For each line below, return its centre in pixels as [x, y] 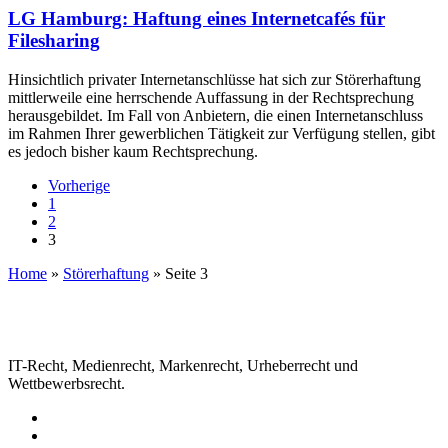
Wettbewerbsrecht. [66, 383]
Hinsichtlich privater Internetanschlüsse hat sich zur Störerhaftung [214, 79]
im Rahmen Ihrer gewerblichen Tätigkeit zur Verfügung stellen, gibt [221, 133]
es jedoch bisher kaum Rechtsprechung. [133, 151]
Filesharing [54, 40]
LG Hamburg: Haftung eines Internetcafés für [196, 18]
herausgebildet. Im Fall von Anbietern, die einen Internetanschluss [215, 115]
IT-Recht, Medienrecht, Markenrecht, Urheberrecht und [183, 365]
